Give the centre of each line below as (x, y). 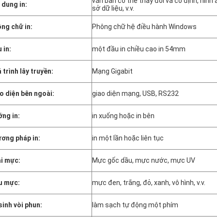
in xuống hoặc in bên (123, 116)
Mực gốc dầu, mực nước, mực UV (144, 160)
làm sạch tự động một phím (135, 205)
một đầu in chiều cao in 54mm (139, 49)
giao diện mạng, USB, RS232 (135, 93)
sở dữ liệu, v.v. (113, 8)
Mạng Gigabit (112, 71)
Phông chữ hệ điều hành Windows (144, 27)
